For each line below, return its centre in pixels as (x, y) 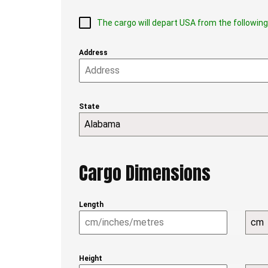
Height (91, 259)
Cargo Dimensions (145, 173)
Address (93, 53)
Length (91, 205)
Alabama (102, 124)
